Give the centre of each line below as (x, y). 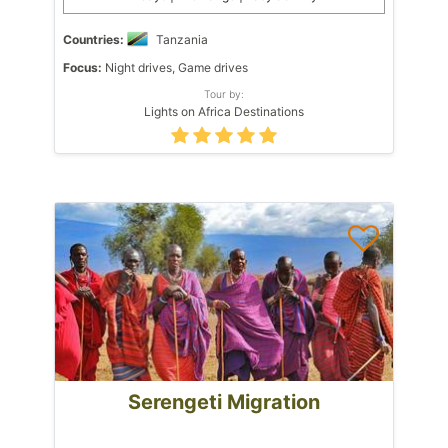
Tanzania (182, 39)
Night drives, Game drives (175, 67)
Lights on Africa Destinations (224, 111)
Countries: (93, 39)
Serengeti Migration (224, 401)
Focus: (82, 67)
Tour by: (224, 93)
